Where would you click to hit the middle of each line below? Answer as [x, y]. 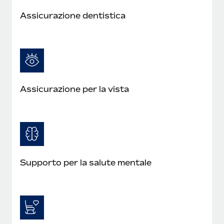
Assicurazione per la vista [74, 89]
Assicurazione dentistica [73, 15]
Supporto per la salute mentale [86, 162]
